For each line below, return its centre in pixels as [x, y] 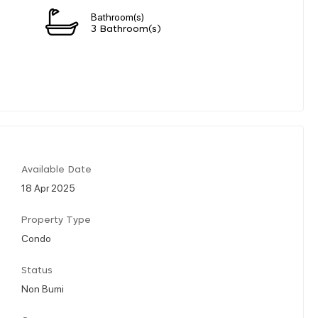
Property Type [56, 220]
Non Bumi [43, 288]
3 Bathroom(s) [126, 29]
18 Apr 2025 [48, 187]
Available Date [56, 170]
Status [37, 270]
